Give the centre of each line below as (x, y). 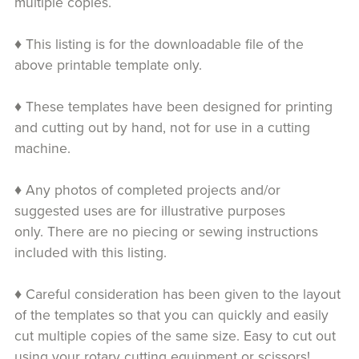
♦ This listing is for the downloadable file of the (159, 44)
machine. (42, 148)
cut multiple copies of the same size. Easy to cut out (175, 336)
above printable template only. (108, 65)
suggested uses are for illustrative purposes (149, 211)
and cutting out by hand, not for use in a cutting (162, 127)
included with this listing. (90, 252)
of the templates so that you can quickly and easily (171, 315)
